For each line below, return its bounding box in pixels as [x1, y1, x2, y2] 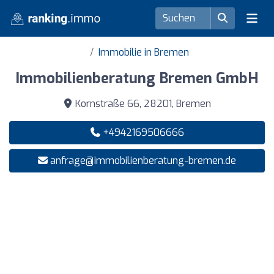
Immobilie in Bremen [98, 46, 189, 59]
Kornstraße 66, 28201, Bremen [73, 97, 211, 110]
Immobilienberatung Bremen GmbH [15, 68, 259, 88]
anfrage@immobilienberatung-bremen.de [50, 154, 236, 167]
